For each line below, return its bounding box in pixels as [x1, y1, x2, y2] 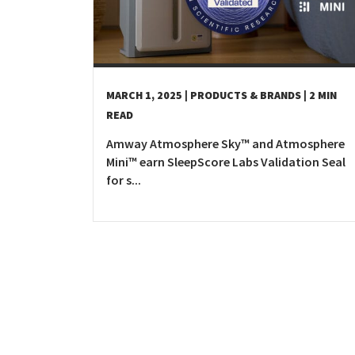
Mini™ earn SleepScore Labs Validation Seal [106, 153, 345, 170]
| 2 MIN [303, 87, 337, 102]
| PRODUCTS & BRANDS [185, 87, 301, 102]
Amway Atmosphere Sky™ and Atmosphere [106, 135, 345, 151]
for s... [106, 171, 141, 188]
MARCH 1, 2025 [106, 87, 182, 102]
